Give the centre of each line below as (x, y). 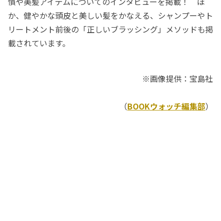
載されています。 (39, 43)
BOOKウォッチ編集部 (166, 106)
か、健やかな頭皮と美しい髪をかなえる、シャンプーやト (110, 16)
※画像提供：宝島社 (178, 79)
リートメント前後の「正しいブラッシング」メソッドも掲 (110, 29)
